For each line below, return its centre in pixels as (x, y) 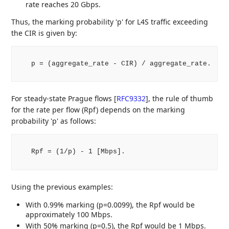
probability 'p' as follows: (54, 121)
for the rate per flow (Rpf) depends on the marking (98, 110)
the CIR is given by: (44, 33)
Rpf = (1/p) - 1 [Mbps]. (72, 152)
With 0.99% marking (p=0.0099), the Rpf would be (110, 204)
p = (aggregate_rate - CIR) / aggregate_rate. (115, 63)
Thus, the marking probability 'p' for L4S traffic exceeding (110, 21)
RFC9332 (131, 99)
